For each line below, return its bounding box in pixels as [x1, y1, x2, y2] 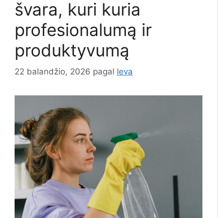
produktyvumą [15, 39, 129, 60]
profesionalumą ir [15, 19, 152, 40]
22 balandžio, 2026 [15, 67, 91, 77]
